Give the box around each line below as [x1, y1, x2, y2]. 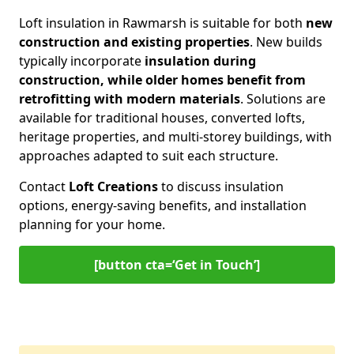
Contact [19, 178, 69, 195]
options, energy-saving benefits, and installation [19, 197, 307, 214]
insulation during [145, 52, 256, 70]
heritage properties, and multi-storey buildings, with [19, 128, 332, 145]
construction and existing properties [19, 33, 250, 51]
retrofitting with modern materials [19, 90, 240, 107]
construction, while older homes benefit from [19, 71, 306, 88]
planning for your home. [19, 216, 165, 233]
